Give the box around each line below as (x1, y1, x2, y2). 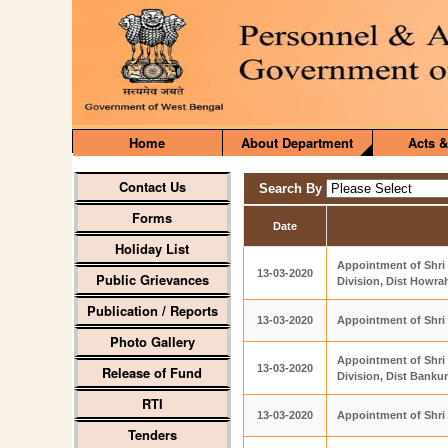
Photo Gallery (109, 332, 195, 351)
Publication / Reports (86, 301, 218, 320)
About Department (241, 133, 354, 152)
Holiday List (115, 239, 190, 258)
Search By (259, 181, 327, 196)
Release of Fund (102, 363, 203, 382)
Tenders (127, 425, 177, 444)
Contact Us (118, 177, 186, 196)
